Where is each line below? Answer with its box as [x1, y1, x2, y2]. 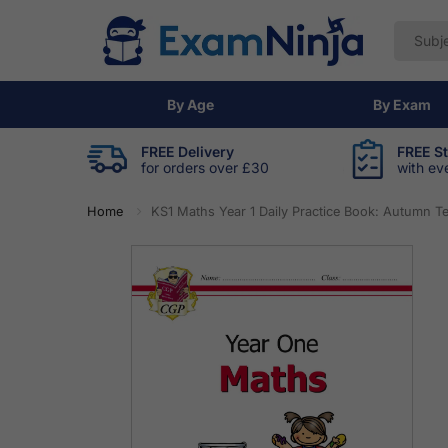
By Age [166, 96, 214, 113]
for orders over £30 [141, 158, 269, 176]
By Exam [373, 96, 432, 113]
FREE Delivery [141, 142, 234, 160]
